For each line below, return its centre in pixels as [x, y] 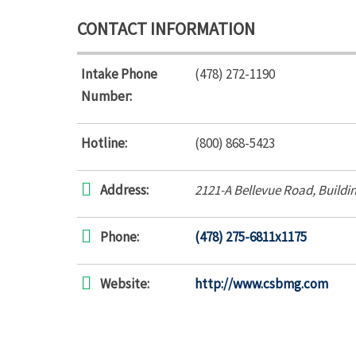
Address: [124, 190]
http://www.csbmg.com [261, 284]
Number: [106, 96]
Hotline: [104, 143]
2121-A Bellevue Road [253, 190]
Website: [125, 284]
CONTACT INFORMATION [166, 29]
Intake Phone [119, 74]
